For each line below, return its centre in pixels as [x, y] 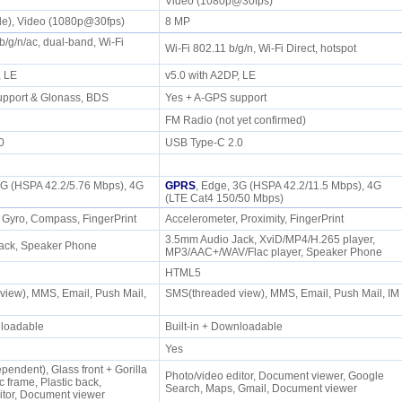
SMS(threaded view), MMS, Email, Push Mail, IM [282, 293]
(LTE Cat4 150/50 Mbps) [227, 198]
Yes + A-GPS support [218, 98]
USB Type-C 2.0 [206, 143]
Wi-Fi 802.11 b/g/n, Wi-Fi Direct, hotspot [263, 48]
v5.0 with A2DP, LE [213, 75]
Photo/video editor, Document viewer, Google [274, 376]
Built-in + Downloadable [226, 327]
